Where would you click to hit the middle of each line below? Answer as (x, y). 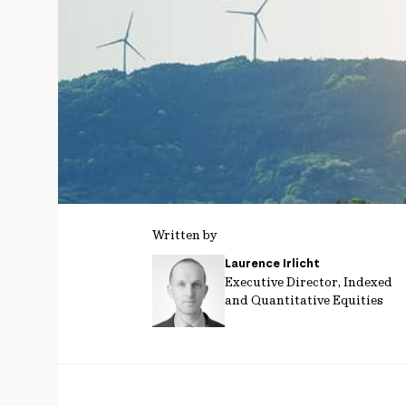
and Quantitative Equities (304, 300)
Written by (184, 235)
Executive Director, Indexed (309, 282)
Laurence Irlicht (272, 263)
